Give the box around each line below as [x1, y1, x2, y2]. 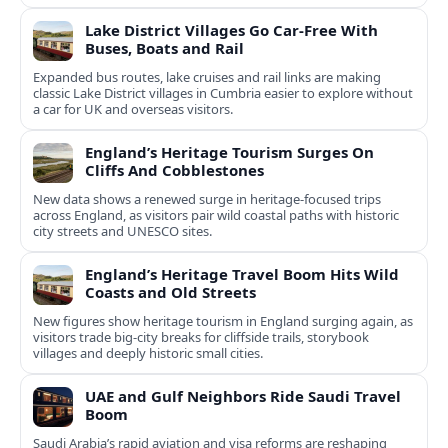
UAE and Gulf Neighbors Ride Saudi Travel [85, 386, 401, 407]
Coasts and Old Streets [85, 282, 256, 303]
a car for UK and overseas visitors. [33, 100, 233, 119]
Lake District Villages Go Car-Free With [85, 20, 378, 41]
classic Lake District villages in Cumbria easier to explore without [33, 84, 413, 103]
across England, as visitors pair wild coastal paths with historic [33, 206, 399, 225]
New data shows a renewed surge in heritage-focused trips [33, 190, 381, 209]
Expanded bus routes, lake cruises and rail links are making [33, 68, 381, 87]
